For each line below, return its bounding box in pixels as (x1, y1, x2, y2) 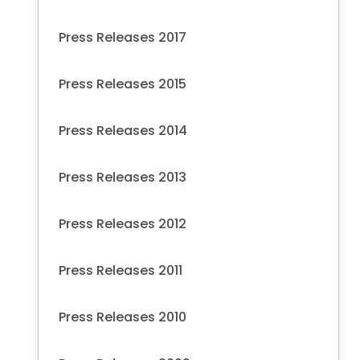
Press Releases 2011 (59, 260, 182, 280)
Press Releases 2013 (59, 167, 186, 186)
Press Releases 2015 (59, 74, 186, 93)
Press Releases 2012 (59, 214, 186, 233)
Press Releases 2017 (59, 27, 186, 47)
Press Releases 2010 (59, 307, 186, 326)
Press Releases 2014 (59, 121, 187, 140)
